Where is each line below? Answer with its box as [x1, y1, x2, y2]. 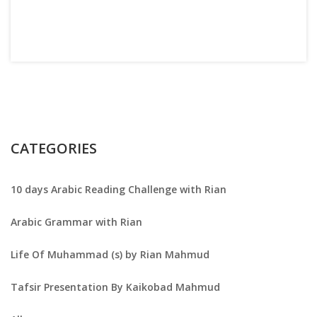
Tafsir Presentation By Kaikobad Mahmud [11, 279, 220, 294]
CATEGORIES [11, 138, 97, 158]
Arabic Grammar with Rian [11, 214, 142, 229]
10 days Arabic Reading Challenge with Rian [11, 182, 226, 196]
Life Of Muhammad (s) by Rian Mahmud [11, 247, 209, 261]
